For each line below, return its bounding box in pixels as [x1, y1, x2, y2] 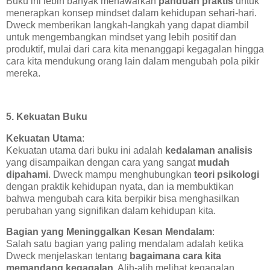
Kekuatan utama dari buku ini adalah [6, 145, 165, 155]
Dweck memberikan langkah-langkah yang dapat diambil [6, 20, 249, 31]
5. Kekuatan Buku [6, 111, 87, 122]
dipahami [6, 169, 48, 180]
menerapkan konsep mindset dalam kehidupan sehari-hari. [6, 8, 257, 19]
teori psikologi [194, 169, 259, 180]
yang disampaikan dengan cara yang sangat [6, 157, 198, 168]
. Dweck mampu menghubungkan [48, 169, 194, 180]
